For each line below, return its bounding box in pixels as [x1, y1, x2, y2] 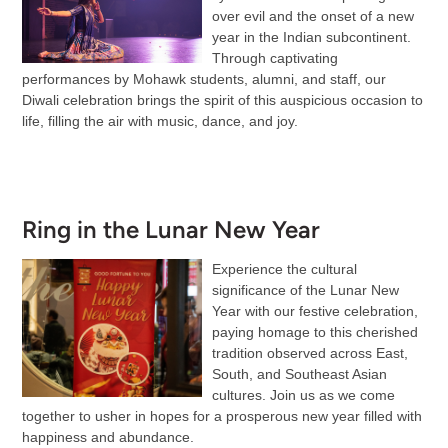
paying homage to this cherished [211, 323, 418, 340]
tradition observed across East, [211, 344, 408, 361]
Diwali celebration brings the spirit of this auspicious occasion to [21, 91, 423, 108]
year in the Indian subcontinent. [211, 28, 411, 45]
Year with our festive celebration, [211, 302, 418, 319]
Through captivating [211, 49, 338, 66]
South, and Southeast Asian [211, 365, 387, 382]
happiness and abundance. [21, 428, 194, 445]
